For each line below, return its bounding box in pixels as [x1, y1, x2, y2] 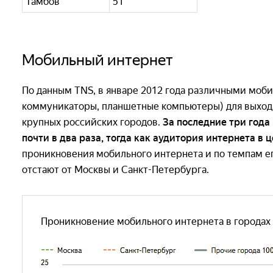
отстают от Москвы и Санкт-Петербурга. [22, 163, 209, 175]
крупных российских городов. [22, 116, 163, 128]
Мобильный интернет [22, 50, 173, 69]
